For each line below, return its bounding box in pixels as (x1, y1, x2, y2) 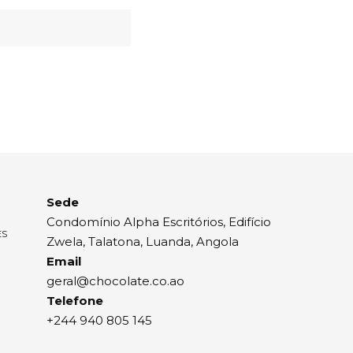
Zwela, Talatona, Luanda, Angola (46, 233, 239, 249)
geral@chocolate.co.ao (46, 273, 184, 288)
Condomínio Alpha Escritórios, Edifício (46, 214, 271, 229)
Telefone (46, 292, 103, 308)
